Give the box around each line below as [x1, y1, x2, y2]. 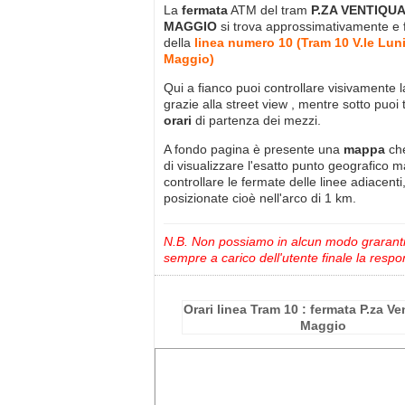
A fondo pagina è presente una [164, 141, 344, 156]
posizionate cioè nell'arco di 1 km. [164, 190, 356, 205]
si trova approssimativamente [217, 18, 392, 33]
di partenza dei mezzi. [192, 112, 321, 127]
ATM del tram [228, 2, 311, 17]
